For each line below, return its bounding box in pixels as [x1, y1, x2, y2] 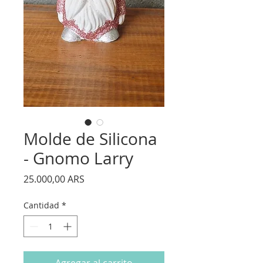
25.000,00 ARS [23, 173, 85, 186]
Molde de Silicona [23, 128, 157, 150]
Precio [84, 172, 112, 186]
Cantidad [23, 200, 59, 211]
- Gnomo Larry [23, 147, 133, 170]
